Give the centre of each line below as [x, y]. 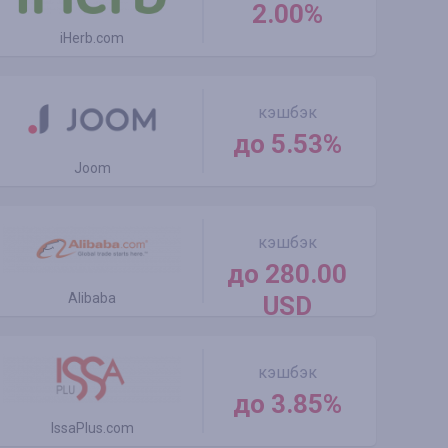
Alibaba [92, 298]
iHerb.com [92, 38]
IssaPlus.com [92, 428]
